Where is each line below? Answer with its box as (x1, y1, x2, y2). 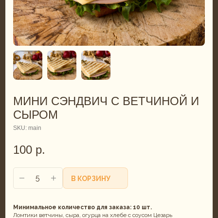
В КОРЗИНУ (71, 174, 110, 182)
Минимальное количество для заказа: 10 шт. (13, 203, 152, 211)
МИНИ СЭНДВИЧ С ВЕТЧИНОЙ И (13, 94, 199, 108)
